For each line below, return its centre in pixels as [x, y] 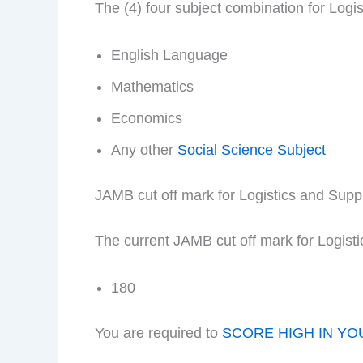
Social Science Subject [252, 150]
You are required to [158, 333]
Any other [144, 150]
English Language [169, 56]
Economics [147, 119]
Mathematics [152, 87]
